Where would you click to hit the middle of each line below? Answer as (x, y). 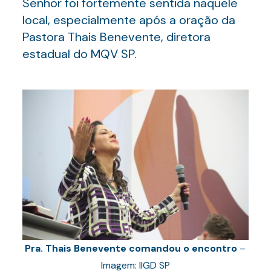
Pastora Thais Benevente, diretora (116, 37)
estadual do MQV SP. (79, 54)
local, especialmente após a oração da (129, 20)
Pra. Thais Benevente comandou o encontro (131, 248)
